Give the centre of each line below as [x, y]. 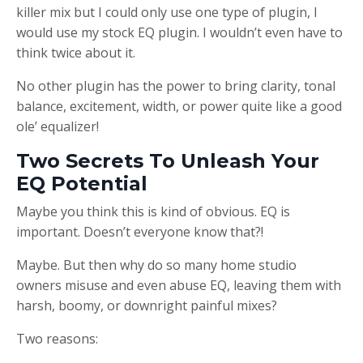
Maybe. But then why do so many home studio [156, 265]
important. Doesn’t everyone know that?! [140, 231]
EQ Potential [82, 183]
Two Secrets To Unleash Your [168, 160]
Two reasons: [57, 338]
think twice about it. [76, 52]
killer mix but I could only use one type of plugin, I [167, 12]
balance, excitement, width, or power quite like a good [179, 106]
